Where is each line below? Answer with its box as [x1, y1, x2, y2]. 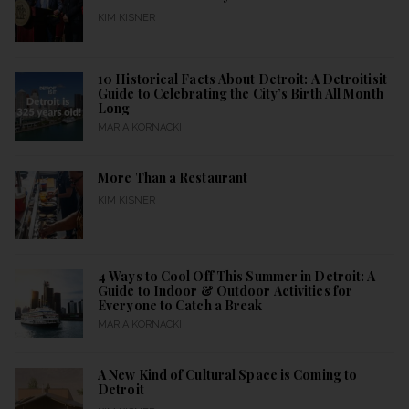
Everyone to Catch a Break [98, 297, 263, 315]
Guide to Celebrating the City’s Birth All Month [98, 85, 383, 103]
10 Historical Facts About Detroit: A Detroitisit [98, 70, 387, 89]
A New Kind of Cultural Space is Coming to [98, 366, 358, 384]
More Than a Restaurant [98, 169, 248, 187]
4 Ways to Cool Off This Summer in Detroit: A [98, 267, 376, 286]
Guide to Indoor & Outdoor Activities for [98, 282, 352, 300]
